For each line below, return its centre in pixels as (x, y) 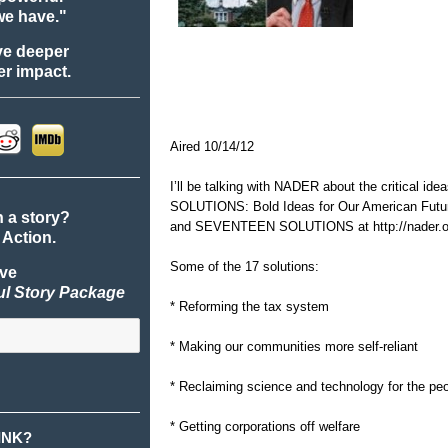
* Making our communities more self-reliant (294, 347)
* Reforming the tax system (250, 307)
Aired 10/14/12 (212, 147)
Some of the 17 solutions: (245, 267)
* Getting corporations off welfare (265, 427)
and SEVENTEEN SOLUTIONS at (272, 227)
